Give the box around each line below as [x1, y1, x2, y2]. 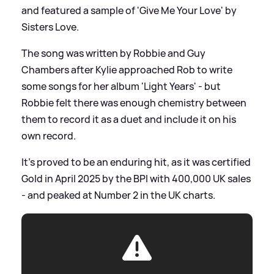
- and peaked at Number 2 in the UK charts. [21, 188, 215, 202]
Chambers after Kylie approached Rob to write [21, 62, 232, 76]
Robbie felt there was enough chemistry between [21, 95, 246, 109]
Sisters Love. [21, 20, 79, 34]
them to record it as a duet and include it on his [21, 112, 236, 126]
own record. [21, 128, 76, 143]
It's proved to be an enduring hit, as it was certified [21, 155, 251, 169]
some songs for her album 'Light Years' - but [21, 79, 221, 93]
